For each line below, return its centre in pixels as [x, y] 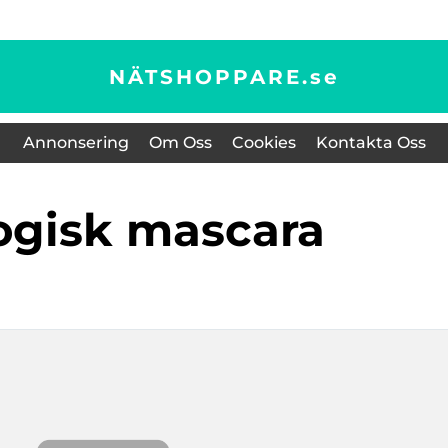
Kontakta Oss [370, 142]
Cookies [263, 142]
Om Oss [180, 142]
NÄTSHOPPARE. [209, 76]
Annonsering [75, 142]
